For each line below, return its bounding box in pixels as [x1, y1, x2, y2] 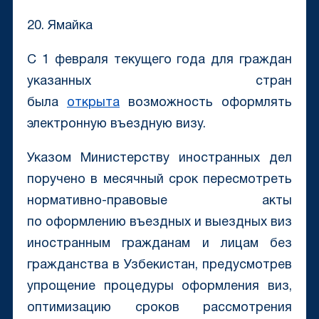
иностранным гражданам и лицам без [26, 238, 293, 251]
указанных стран [26, 75, 293, 88]
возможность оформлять [119, 97, 293, 110]
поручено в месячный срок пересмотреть [26, 174, 293, 187]
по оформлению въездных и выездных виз [26, 216, 293, 229]
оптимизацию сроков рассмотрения [26, 302, 293, 315]
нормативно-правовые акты [26, 195, 293, 208]
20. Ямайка [26, 20, 93, 33]
